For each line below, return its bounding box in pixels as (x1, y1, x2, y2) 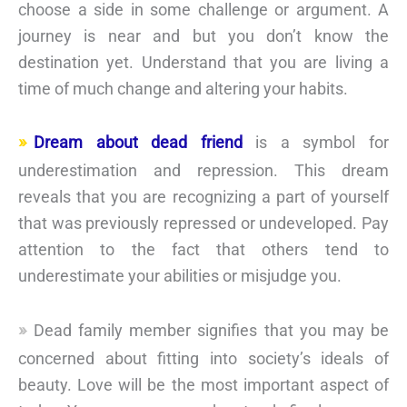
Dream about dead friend (34, 133, 243, 153)
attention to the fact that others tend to (18, 240, 389, 260)
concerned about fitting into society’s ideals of (18, 349, 389, 369)
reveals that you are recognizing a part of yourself (18, 187, 389, 207)
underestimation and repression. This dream (18, 161, 389, 181)
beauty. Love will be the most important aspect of (18, 375, 389, 395)
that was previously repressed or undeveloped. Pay (18, 213, 389, 233)
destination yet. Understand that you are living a (18, 52, 389, 72)
